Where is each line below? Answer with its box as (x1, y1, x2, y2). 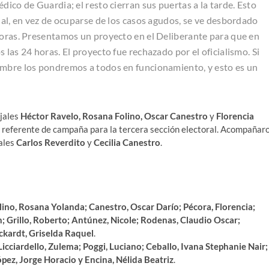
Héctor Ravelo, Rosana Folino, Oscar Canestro (20, 110, 208, 121)
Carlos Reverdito (16, 136, 85, 148)
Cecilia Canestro (94, 136, 160, 148)
